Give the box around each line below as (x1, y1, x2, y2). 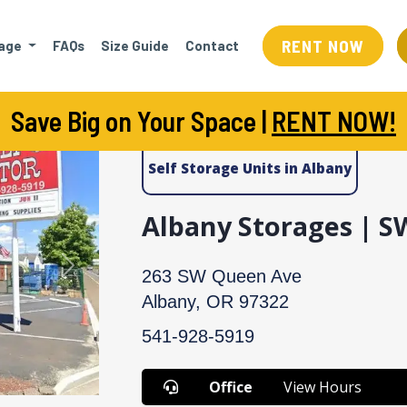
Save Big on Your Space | (11, 104, 272, 137)
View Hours (283, 377, 362, 398)
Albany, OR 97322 (141, 292, 289, 313)
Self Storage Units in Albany (147, 159, 352, 178)
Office (209, 377, 253, 398)
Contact (184, 37, 239, 54)
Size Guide (100, 37, 169, 54)
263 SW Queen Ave (141, 266, 302, 287)
